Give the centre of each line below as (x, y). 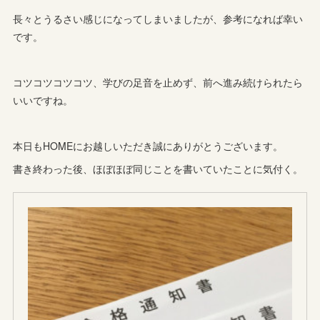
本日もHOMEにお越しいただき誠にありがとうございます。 (148, 145)
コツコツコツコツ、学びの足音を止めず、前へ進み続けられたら (158, 82)
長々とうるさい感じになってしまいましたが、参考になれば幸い (158, 18)
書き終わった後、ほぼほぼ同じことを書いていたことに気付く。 (158, 168)
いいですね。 (43, 100)
